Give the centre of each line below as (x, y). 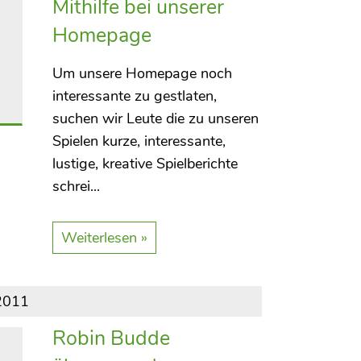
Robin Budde (111, 338)
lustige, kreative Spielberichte (145, 164)
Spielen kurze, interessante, (139, 141)
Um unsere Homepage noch (142, 73)
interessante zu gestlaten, (134, 96)
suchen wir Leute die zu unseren (155, 118)
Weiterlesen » (104, 238)
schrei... (76, 186)
